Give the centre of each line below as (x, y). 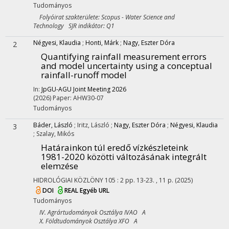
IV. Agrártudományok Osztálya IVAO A (89, 212)
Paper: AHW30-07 (78, 98)
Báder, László (53, 125)
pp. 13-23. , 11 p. (150, 180)
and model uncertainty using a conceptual (127, 66)
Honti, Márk (102, 43)
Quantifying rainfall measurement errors (124, 56)
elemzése (60, 166)
